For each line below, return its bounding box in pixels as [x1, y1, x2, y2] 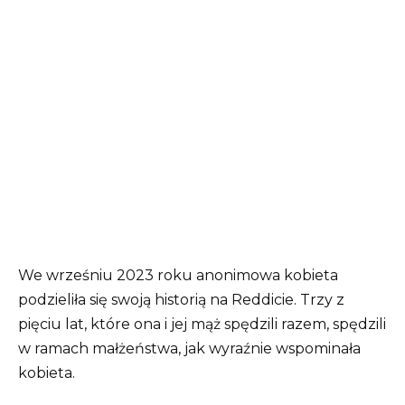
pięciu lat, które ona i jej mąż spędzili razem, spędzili [18, 315, 386, 333]
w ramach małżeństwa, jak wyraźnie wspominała [18, 339, 361, 357]
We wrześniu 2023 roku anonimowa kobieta [18, 266, 338, 284]
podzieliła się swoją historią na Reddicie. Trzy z [18, 290, 344, 308]
